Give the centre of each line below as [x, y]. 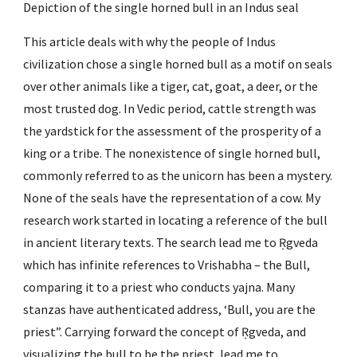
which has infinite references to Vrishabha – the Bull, [167, 265]
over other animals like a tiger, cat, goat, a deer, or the [171, 86]
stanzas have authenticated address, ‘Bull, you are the [170, 309]
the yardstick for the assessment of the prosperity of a [173, 131]
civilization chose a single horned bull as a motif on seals [178, 64]
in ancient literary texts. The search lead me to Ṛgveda [171, 242]
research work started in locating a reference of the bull [176, 220]
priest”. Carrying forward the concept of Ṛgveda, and [165, 331]
